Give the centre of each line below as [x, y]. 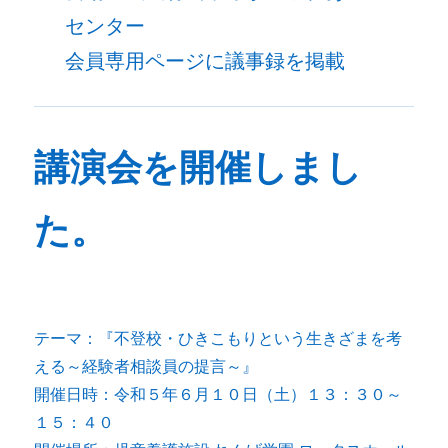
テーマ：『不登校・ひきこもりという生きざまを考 [218, 338]
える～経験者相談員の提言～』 [146, 366]
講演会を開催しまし [198, 166]
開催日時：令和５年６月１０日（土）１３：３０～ [218, 394]
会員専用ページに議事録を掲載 [204, 61]
